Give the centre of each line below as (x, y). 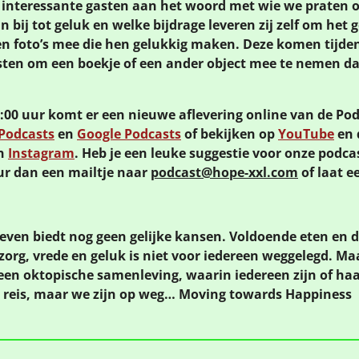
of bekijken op (230, 133)
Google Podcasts (129, 133)
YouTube (306, 133)
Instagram (41, 153)
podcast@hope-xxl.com (224, 172)
